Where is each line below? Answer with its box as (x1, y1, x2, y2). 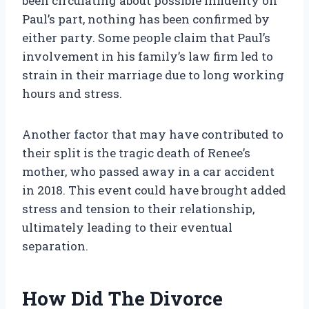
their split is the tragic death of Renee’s (22, 145, 250, 161)
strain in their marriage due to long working (22, 67, 284, 83)
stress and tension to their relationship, (22, 201, 255, 217)
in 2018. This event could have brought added (22, 182, 286, 199)
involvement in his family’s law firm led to (22, 48, 273, 65)
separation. (22, 238, 88, 255)
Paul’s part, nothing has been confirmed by (22, 11, 270, 28)
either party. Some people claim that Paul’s (22, 30, 270, 46)
